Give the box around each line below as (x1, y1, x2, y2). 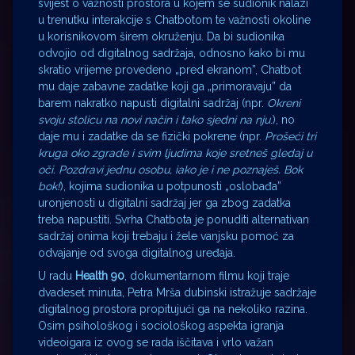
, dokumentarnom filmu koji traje (124, 269, 289, 283)
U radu (38, 269, 75, 283)
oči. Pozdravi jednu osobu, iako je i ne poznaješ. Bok (38, 163, 303, 177)
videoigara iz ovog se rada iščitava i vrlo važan (38, 336, 273, 349)
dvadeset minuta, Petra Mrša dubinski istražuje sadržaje (38, 286, 316, 300)
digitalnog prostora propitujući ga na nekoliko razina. (38, 303, 307, 316)
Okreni (267, 97, 300, 110)
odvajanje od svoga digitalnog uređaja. (38, 246, 235, 260)
